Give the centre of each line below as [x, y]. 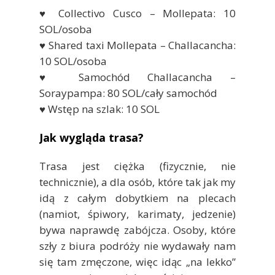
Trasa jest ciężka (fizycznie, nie [137, 166]
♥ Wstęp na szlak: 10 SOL [99, 109]
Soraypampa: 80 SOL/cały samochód [128, 93]
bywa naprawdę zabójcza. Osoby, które [137, 230]
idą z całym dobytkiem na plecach [137, 198]
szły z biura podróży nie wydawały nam [137, 246]
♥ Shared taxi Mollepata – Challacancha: [137, 45]
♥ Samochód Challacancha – [137, 77]
